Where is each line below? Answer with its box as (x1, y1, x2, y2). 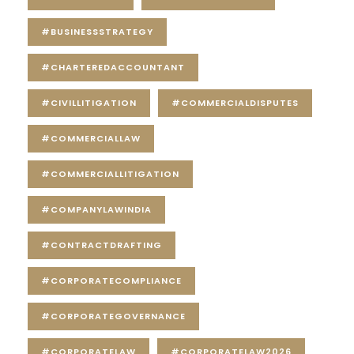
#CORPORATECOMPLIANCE (41, 274, 182, 288)
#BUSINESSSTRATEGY (41, 25, 153, 39)
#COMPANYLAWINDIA (41, 203, 152, 217)
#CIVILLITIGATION (41, 96, 137, 110)
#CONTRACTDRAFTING (41, 239, 162, 252)
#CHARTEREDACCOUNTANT (41, 61, 185, 74)
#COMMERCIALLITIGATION (41, 168, 179, 181)
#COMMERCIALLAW (41, 132, 141, 145)
